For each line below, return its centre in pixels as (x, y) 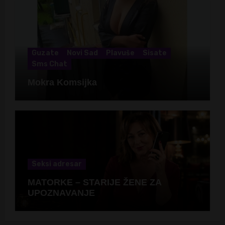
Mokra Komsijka (62, 83)
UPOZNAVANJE (61, 193)
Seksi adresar (57, 164)
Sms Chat (49, 64)
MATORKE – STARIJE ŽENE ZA (94, 182)
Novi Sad (82, 53)
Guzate (45, 53)
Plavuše (120, 53)
